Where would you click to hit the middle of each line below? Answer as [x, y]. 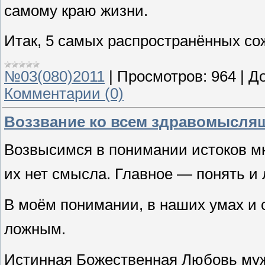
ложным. [35, 229]
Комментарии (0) [64, 93]
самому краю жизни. [76, 10]
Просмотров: [162, 76]
